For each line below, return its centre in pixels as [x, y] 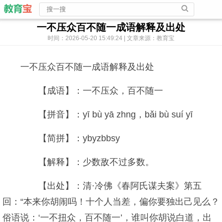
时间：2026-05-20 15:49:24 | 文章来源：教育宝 [111, 38]
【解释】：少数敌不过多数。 [87, 162]
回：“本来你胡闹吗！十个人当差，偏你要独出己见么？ [111, 202]
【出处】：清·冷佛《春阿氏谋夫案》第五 [111, 186]
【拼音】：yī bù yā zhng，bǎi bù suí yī [107, 114]
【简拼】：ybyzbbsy [70, 138]
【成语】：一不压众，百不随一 [92, 91]
